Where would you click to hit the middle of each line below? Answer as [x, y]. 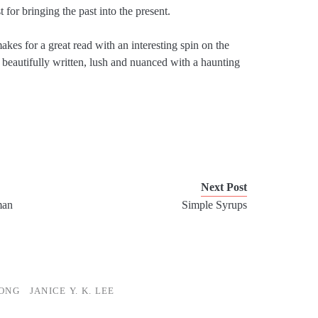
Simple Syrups [215, 205]
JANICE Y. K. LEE [72, 291]
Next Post [224, 187]
